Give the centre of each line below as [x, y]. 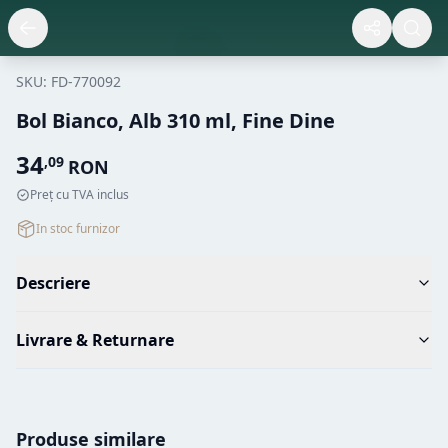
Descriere [53, 283]
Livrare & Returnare [95, 340]
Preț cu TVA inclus [79, 194]
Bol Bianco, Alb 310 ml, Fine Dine [175, 120]
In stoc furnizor [78, 228]
